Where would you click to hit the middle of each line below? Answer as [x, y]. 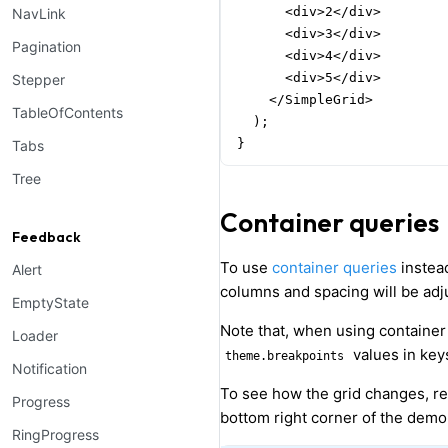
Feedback [46, 237]
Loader [35, 335]
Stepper [38, 79]
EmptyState [50, 302]
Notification [49, 368]
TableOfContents [67, 112]
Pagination [46, 46]
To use [246, 267]
